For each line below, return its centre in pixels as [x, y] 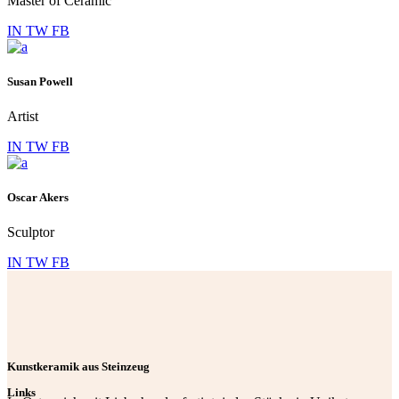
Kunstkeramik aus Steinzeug [78, 367]
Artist [23, 116]
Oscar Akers [38, 198]
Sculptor [31, 232]
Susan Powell [40, 81]
